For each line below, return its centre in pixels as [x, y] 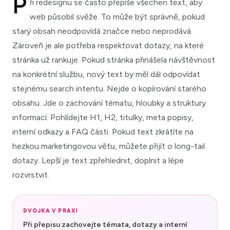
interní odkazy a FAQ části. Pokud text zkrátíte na [103, 131]
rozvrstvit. [31, 175]
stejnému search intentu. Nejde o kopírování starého [109, 88]
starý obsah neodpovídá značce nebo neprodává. [102, 31]
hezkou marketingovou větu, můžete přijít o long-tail [109, 146]
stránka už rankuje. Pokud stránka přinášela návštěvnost [114, 60]
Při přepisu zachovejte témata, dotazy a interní [105, 224]
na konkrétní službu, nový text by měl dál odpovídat [106, 74]
